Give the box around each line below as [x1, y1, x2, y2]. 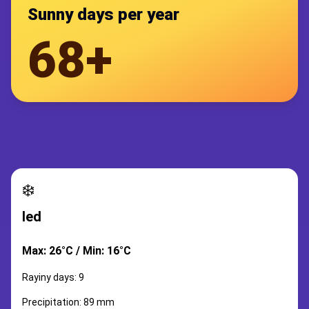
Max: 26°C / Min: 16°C [22, 244, 131, 257]
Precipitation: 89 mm [22, 297, 114, 308]
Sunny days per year [28, 5, 179, 24]
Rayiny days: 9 [22, 272, 84, 283]
